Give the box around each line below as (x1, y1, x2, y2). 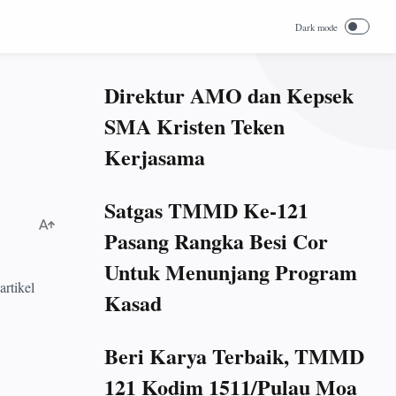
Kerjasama (104, 141, 205, 172)
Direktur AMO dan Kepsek (104, 80, 354, 110)
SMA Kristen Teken (104, 110, 285, 141)
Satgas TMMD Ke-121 (104, 194, 308, 225)
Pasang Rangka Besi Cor (104, 225, 328, 256)
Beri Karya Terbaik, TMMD (104, 340, 364, 371)
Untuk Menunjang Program (104, 256, 357, 287)
